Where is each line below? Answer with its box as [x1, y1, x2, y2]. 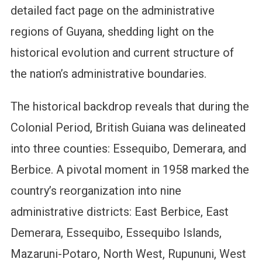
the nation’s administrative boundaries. [10, 67, 206, 81]
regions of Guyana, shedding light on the [10, 25, 214, 39]
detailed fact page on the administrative [10, 4, 215, 18]
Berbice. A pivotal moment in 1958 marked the [10, 163, 249, 177]
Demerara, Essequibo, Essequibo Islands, [10, 226, 222, 240]
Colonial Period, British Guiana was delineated [10, 120, 246, 135]
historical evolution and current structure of [10, 46, 234, 60]
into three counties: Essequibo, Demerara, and [10, 142, 246, 156]
